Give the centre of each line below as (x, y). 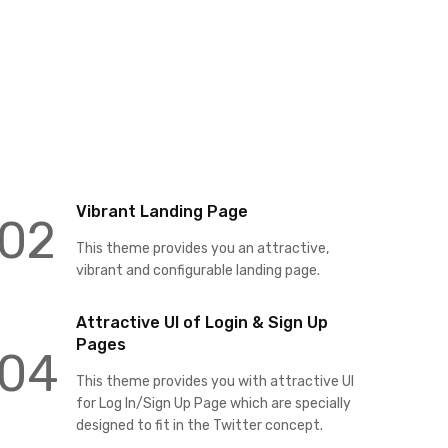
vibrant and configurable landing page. (197, 270)
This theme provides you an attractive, (202, 248)
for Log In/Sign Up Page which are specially (213, 403)
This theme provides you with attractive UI (214, 381)
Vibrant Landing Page (161, 211)
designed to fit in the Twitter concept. (199, 425)
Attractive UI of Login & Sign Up (201, 322)
